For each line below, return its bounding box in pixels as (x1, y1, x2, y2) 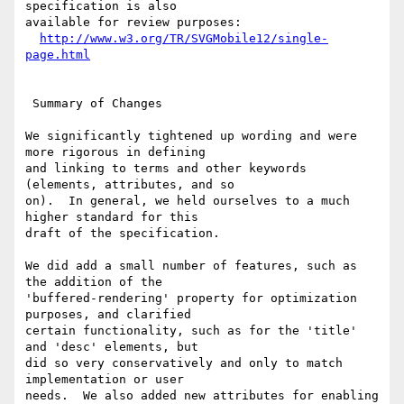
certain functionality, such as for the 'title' (25, 324, 357, 338)
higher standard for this (25, 210, 198, 225)
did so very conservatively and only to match (25, 356, 343, 371)
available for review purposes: (25, 15, 242, 30)
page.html (25, 48, 90, 62)
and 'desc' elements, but (25, 340, 198, 354)
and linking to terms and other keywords (25, 161, 307, 176)
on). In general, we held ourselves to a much (25, 194, 350, 208)
